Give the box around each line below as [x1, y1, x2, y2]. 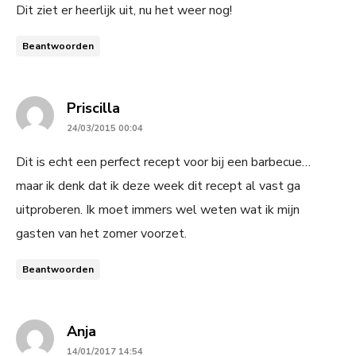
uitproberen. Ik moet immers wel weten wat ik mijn [16, 200, 300, 219]
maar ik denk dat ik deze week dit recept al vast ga [16, 176, 300, 195]
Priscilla [67, 98, 120, 118]
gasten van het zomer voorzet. [16, 224, 187, 242]
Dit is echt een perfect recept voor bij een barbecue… [16, 153, 311, 171]
